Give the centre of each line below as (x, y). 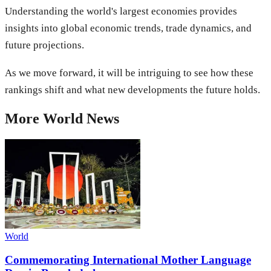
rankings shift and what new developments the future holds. (132, 90)
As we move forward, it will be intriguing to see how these (129, 73)
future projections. (44, 45)
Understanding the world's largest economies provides (121, 11)
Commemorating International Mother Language (128, 260)
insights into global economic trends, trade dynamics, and (128, 28)
